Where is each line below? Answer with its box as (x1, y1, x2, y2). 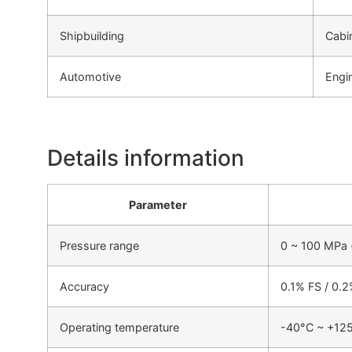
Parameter (129, 197, 187, 211)
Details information (47, 144, 244, 171)
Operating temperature (60, 320, 179, 334)
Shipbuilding (60, 29, 124, 43)
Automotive (60, 70, 121, 84)
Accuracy (60, 279, 109, 293)
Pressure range (60, 238, 139, 252)
